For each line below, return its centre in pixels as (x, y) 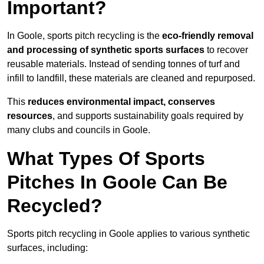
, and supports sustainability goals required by (148, 116)
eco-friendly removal (208, 36)
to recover (226, 50)
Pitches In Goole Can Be (117, 182)
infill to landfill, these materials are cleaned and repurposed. (131, 78)
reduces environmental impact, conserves (121, 102)
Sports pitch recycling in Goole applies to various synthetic (128, 234)
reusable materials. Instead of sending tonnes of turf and (123, 64)
